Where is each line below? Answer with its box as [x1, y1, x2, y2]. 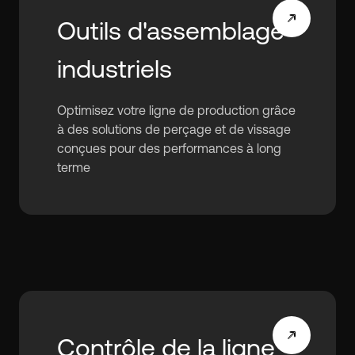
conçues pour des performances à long [57, 141, 281, 155]
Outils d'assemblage [57, 16, 284, 45]
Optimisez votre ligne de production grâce [57, 103, 296, 117]
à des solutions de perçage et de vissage [57, 122, 291, 136]
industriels [57, 54, 172, 83]
